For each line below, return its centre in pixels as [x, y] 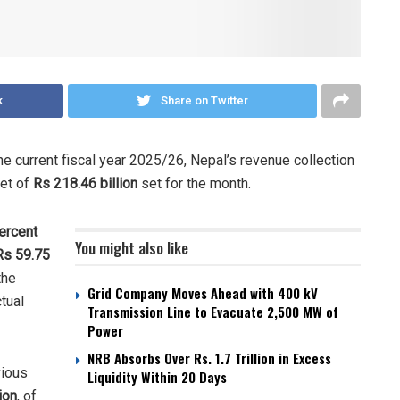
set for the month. [194, 184]
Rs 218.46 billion [85, 184]
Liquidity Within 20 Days [157, 377]
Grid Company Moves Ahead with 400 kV [203, 293]
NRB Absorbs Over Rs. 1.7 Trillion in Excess [209, 358]
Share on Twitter [204, 101]
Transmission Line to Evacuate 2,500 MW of [213, 312]
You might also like [132, 248]
